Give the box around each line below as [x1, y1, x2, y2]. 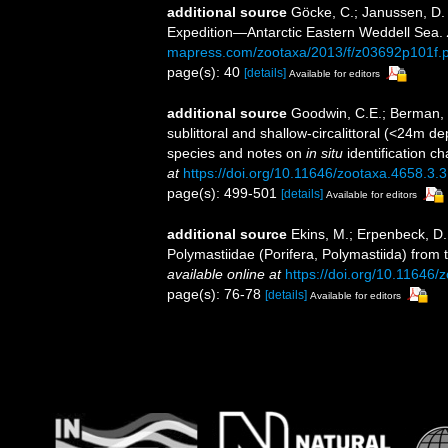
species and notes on [167, 144, 306, 161]
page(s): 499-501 [167, 184, 281, 201]
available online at [167, 265, 281, 282]
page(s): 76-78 [167, 285, 265, 302]
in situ [306, 144, 343, 161]
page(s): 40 [167, 63, 244, 80]
